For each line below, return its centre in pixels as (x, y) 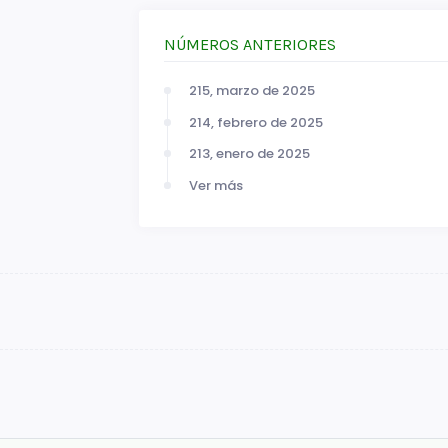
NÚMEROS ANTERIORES (249, 45)
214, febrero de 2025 (255, 122)
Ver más (215, 185)
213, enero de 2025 (249, 154)
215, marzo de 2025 (251, 91)
